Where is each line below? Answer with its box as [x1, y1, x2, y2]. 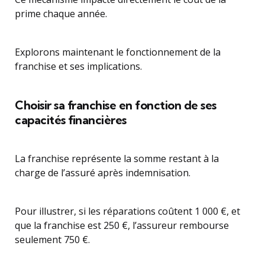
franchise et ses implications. [15, 60, 142, 73]
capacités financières [15, 112, 127, 127]
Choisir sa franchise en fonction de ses [15, 98, 216, 112]
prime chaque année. [15, 7, 107, 20]
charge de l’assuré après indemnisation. [15, 166, 190, 179]
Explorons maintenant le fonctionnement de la [15, 46, 221, 59]
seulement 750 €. [15, 233, 90, 246]
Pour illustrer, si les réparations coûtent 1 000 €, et [15, 205, 240, 218]
